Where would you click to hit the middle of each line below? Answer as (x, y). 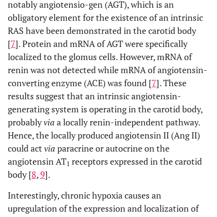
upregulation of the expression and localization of (103, 208)
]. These (171, 83)
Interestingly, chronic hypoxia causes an (85, 195)
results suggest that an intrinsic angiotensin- (94, 96)
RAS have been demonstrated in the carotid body (102, 31)
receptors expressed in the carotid (136, 161)
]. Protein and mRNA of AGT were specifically (101, 44)
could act (26, 148)
